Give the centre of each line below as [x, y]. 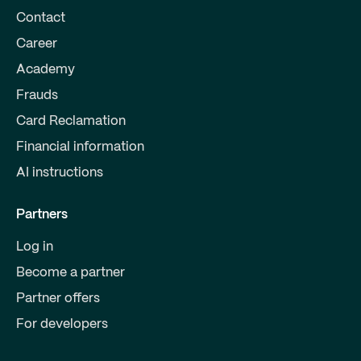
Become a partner [71, 273]
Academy [46, 70]
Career [37, 44]
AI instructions [60, 173]
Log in [35, 247]
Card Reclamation [71, 122]
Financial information [80, 147]
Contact [41, 19]
